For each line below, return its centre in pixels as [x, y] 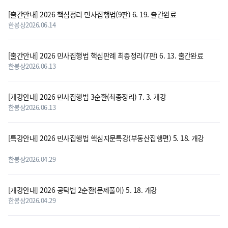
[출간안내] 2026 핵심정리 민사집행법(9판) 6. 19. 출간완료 [93, 14]
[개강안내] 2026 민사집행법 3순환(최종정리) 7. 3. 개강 [88, 97]
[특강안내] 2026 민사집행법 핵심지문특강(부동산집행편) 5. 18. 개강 [106, 138]
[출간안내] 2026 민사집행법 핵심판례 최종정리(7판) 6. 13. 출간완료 [107, 55]
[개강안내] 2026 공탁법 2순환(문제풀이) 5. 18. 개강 [84, 190]
